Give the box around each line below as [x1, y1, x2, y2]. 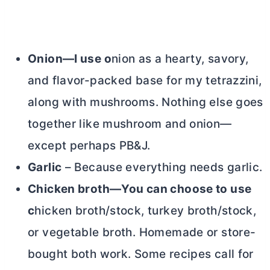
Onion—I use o [28, 51, 111, 66]
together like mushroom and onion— [28, 116, 232, 131]
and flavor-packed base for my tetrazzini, [28, 73, 262, 87]
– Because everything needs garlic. [61, 160, 263, 174]
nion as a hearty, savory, [111, 51, 249, 66]
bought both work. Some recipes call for [28, 246, 254, 261]
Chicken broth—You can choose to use [28, 181, 252, 196]
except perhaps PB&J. [28, 138, 151, 152]
